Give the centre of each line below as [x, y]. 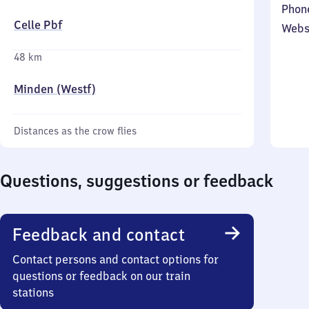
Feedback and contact [99, 235]
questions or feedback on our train [101, 276]
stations [33, 292]
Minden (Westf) [55, 89]
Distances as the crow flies [75, 131]
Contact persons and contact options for [116, 259]
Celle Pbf [38, 25]
